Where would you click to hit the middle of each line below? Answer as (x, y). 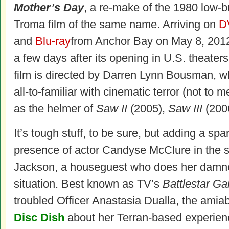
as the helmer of (55, 109)
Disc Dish (39, 217)
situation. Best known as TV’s (88, 184)
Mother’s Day (49, 7)
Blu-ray (53, 41)
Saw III (187, 109)
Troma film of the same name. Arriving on (116, 24)
